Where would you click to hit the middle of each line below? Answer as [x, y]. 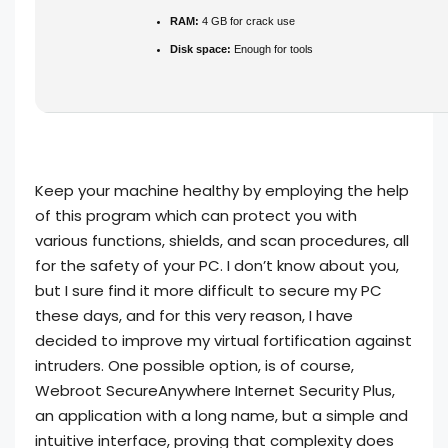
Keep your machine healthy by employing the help [222, 190]
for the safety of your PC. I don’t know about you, [217, 265]
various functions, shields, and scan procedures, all [222, 240]
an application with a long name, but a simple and [221, 415]
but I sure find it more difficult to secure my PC [208, 290]
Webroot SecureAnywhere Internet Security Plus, [215, 390]
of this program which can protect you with [196, 215]
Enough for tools [272, 49]
